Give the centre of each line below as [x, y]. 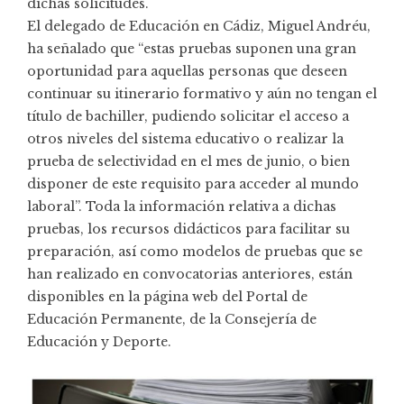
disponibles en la [85, 296]
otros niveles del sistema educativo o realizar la [185, 138]
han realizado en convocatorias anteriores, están [190, 274]
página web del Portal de [225, 296]
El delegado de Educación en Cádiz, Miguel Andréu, [199, 26]
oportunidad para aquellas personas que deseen [187, 71]
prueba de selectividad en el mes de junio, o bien [188, 161]
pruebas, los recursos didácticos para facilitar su [188, 229]
